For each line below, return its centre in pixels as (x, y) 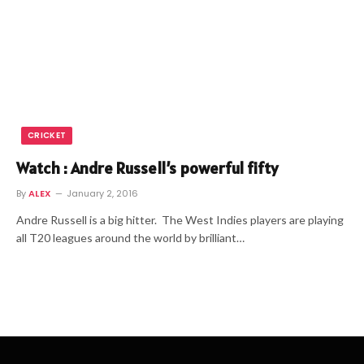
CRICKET (47, 135)
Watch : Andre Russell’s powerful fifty (147, 168)
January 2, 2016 (102, 193)
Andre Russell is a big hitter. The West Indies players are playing (180, 220)
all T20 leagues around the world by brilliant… (130, 238)
